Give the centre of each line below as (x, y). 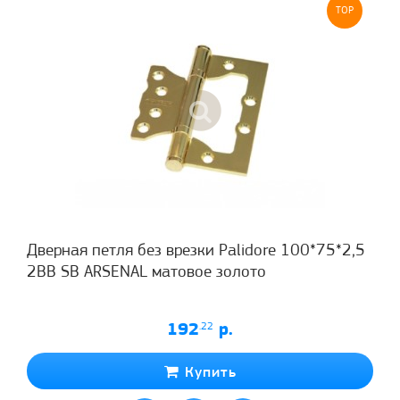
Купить (208, 372)
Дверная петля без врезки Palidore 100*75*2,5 (196, 251)
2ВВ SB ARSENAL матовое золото (146, 272)
